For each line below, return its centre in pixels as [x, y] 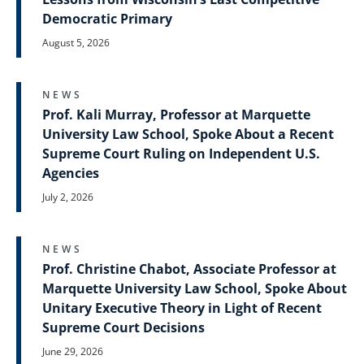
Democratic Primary [107, 19]
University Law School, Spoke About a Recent [188, 134]
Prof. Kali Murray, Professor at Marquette [176, 115]
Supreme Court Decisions [123, 328]
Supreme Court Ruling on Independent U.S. [181, 154]
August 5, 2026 [76, 43]
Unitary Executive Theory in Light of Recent [182, 308]
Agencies [71, 173]
